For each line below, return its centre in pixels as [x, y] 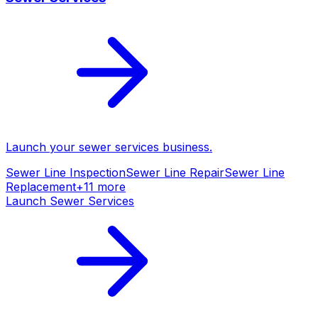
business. [186, 147]
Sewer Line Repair [175, 173]
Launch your [42, 147]
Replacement [41, 187]
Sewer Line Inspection [66, 173]
